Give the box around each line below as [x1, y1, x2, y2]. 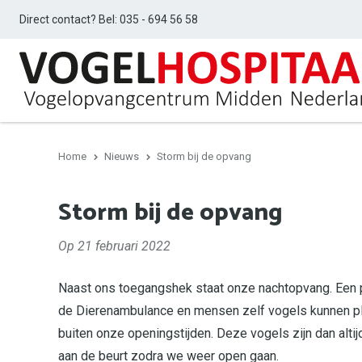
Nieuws [104, 149, 139, 162]
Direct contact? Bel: [19, 13, 117, 26]
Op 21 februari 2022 [58, 238, 170, 254]
